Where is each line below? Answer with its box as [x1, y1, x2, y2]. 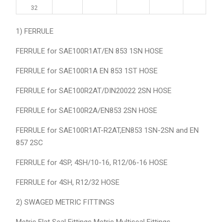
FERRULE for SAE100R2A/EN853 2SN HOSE [15, 106, 157, 115]
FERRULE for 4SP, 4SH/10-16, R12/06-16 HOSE [15, 158, 167, 167]
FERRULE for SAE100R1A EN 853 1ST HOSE [15, 66, 158, 76]
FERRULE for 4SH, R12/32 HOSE [15, 178, 119, 187]
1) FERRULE [15, 27, 54, 36]
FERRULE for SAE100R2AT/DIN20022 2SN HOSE [15, 86, 171, 96]
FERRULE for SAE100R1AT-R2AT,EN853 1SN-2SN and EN [15, 126, 199, 135]
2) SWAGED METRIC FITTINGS [15, 198, 114, 207]
